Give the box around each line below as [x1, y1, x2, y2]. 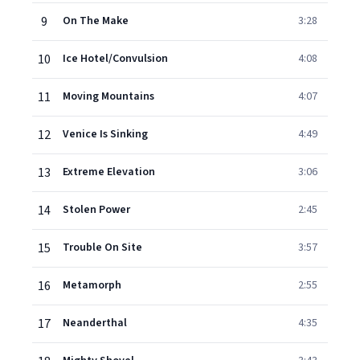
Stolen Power [63, 202, 130, 218]
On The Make [63, 13, 129, 29]
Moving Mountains [63, 88, 154, 104]
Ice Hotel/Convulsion [63, 51, 168, 67]
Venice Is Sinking [63, 126, 148, 142]
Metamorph [63, 277, 121, 293]
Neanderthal [63, 315, 127, 331]
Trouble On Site [63, 239, 142, 256]
